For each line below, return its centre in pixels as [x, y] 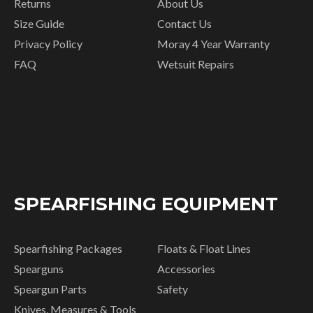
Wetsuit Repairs [196, 64]
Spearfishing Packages [68, 249]
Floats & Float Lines [204, 249]
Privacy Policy [48, 44]
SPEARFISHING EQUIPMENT [146, 204]
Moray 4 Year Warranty [214, 44]
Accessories [187, 269]
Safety [173, 289]
